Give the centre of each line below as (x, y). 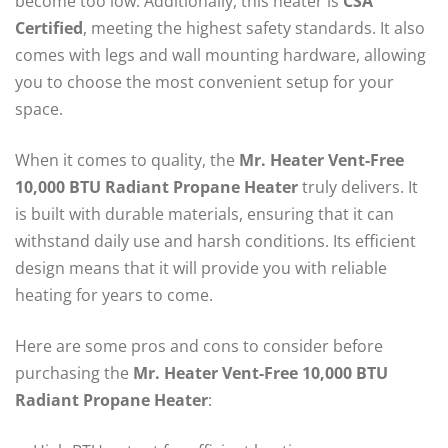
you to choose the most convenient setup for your (204, 82)
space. (39, 109)
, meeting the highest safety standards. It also (254, 28)
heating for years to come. (114, 295)
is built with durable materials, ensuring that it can (204, 214)
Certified (49, 28)
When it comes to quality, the (127, 160)
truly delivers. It (358, 187)
